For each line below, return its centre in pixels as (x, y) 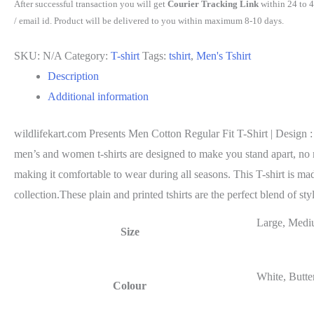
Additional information (98, 96)
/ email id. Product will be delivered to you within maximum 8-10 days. (149, 20)
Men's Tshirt (224, 55)
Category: (88, 55)
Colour (130, 285)
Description (73, 76)
